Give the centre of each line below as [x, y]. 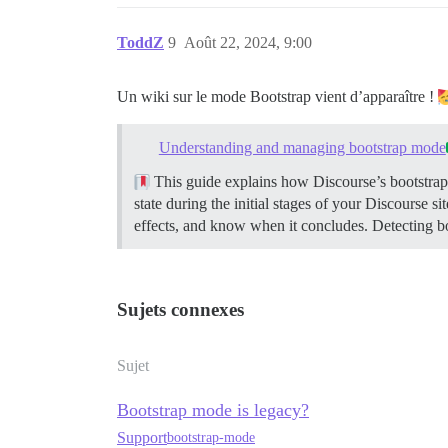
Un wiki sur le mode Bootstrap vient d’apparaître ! [277, 96]
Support [142, 437]
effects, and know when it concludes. [253, 225]
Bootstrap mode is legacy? [213, 409]
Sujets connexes [180, 309]
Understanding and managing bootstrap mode [302, 147]
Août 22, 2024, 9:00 [248, 42]
